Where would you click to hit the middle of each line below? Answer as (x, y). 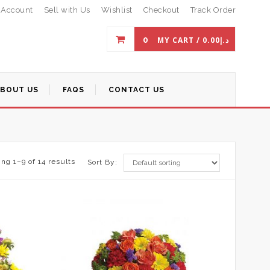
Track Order (213, 10)
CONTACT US (137, 90)
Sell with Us (67, 10)
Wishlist (117, 10)
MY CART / (180, 40)
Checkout (161, 10)
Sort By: (102, 162)
